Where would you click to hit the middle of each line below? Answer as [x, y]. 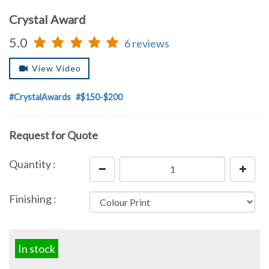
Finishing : [33, 199]
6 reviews [147, 44]
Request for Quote [53, 135]
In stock [37, 249]
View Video [55, 68]
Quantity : [32, 164]
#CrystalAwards [40, 97]
